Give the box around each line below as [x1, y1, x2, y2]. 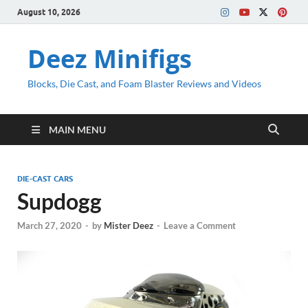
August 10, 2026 [17, 6, 80, 17]
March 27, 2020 [17, 220, 82, 232]
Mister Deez [104, 220, 153, 232]
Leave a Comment [164, 220, 236, 232]
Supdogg [17, 188, 102, 214]
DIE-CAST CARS [17, 174, 73, 184]
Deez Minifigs [27, 42, 192, 76]
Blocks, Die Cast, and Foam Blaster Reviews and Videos [27, 78, 261, 89]
